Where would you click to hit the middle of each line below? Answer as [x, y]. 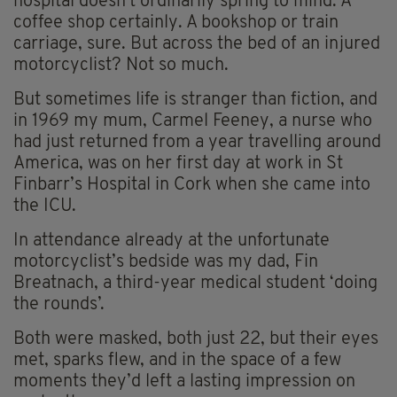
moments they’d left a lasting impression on [184, 381]
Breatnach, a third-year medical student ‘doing [195, 283]
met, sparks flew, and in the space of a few [177, 360]
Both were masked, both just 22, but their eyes [196, 339]
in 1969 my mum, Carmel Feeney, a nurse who [193, 121]
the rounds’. [59, 304]
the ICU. [45, 206]
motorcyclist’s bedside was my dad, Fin [166, 262]
